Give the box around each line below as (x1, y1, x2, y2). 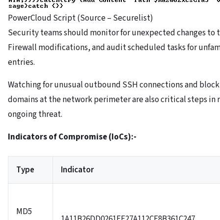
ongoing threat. (8, 109, 62, 121)
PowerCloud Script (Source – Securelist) (8, 12, 153, 25)
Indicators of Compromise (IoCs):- (8, 131, 137, 143)
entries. (8, 56, 35, 69)
